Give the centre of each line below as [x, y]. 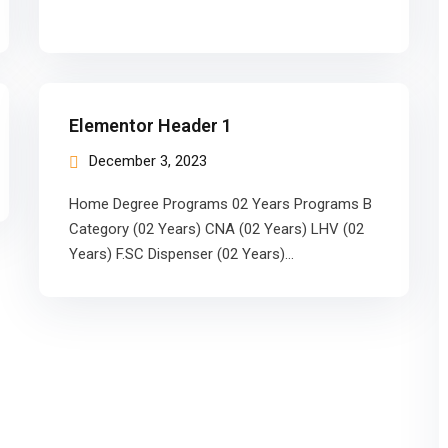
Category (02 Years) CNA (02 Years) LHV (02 [216, 229]
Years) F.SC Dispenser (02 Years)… [181, 254]
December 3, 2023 [148, 161]
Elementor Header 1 [150, 125]
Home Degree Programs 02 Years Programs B [220, 204]
